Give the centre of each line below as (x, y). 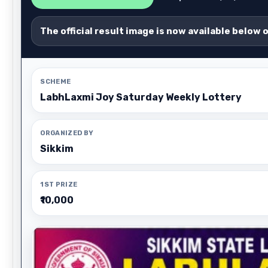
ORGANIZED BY (67, 133)
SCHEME (56, 82)
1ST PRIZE (59, 185)
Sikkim (57, 149)
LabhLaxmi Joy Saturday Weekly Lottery (141, 97)
